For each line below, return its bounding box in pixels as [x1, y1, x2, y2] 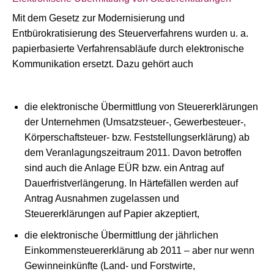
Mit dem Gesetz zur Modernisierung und [12, 13, 185, 23]
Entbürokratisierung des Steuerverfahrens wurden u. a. [12, 28, 248, 39]
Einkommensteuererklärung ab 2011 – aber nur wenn [24, 245, 254, 256]
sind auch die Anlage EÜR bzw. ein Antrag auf [24, 163, 224, 173]
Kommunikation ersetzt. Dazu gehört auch [12, 59, 193, 69]
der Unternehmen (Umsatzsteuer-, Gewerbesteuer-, [24, 117, 246, 127]
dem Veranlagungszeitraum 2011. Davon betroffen [24, 147, 242, 158]
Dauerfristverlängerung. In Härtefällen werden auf [24, 178, 238, 188]
